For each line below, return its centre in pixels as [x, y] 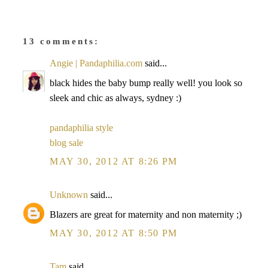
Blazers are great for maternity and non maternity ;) [146, 214]
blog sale [66, 143]
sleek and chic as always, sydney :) [115, 98]
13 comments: [61, 41]
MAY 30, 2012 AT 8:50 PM [114, 233]
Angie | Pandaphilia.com [96, 63]
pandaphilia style [81, 128]
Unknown [69, 195]
